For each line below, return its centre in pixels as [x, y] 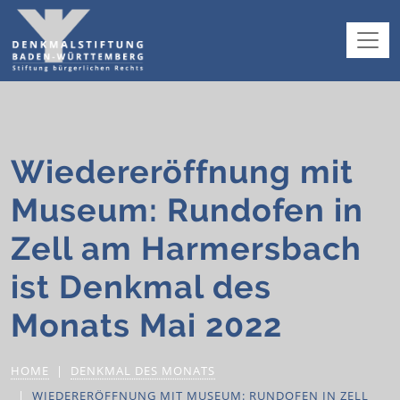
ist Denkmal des [141, 286]
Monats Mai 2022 [146, 325]
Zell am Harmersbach [186, 248]
